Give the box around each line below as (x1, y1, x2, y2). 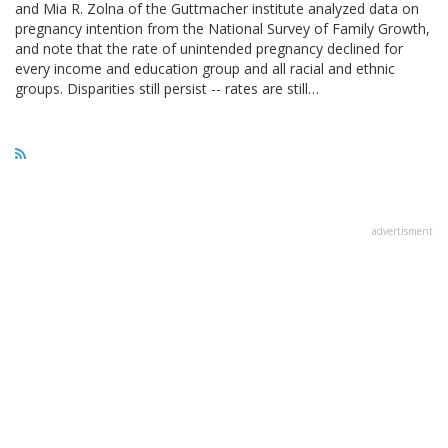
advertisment (372, 223, 433, 238)
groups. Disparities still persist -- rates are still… (15, 78, 319, 98)
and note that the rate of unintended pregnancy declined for (15, 38, 403, 58)
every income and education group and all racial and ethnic (15, 58, 395, 78)
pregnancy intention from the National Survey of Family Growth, (15, 18, 430, 38)
